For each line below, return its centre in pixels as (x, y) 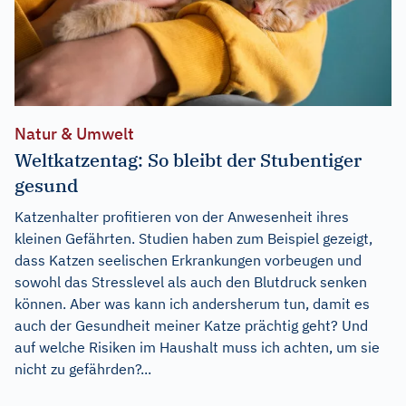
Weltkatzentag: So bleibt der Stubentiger (188, 159)
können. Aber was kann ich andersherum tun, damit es (192, 303)
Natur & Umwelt (74, 133)
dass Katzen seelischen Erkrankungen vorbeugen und (188, 260)
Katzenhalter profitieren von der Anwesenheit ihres (182, 216)
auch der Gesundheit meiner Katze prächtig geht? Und (191, 325)
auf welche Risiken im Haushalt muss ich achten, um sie (197, 347)
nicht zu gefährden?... (83, 368)
